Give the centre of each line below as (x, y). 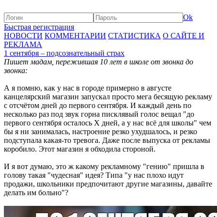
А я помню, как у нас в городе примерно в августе (88, 88)
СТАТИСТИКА (134, 36)
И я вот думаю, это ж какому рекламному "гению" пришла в (104, 166)
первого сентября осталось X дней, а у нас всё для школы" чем (108, 123)
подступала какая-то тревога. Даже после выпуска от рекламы (107, 140)
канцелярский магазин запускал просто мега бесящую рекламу (108, 97)
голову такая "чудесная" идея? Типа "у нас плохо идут (94, 175)
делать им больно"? (36, 193)
